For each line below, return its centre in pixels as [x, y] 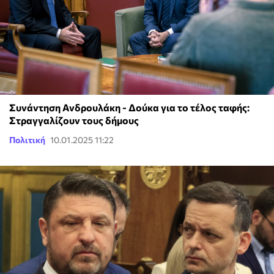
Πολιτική [27, 140]
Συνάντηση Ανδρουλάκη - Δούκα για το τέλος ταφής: [129, 108]
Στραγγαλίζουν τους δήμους [74, 120]
